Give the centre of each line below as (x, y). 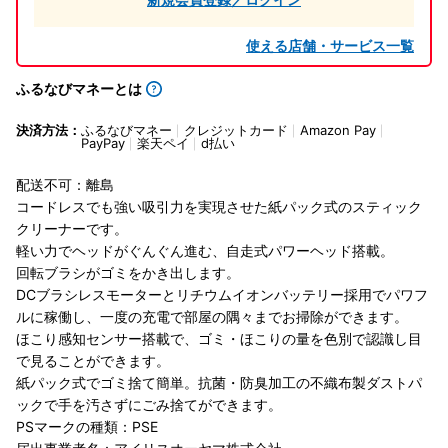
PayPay (103, 143)
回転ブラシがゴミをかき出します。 (128, 273)
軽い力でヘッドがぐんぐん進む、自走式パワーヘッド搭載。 (205, 251)
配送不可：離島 (65, 185)
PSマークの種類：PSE (87, 427)
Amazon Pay (338, 130)
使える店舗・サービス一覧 (330, 46)
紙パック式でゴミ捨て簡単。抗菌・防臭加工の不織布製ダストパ (219, 383)
